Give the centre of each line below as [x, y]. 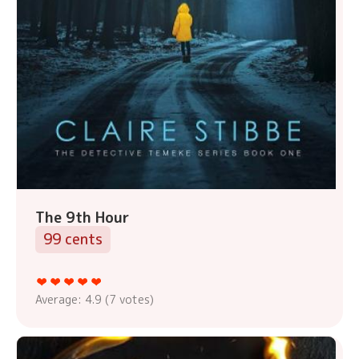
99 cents [73, 240]
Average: [60, 300]
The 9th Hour [83, 218]
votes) [135, 300]
